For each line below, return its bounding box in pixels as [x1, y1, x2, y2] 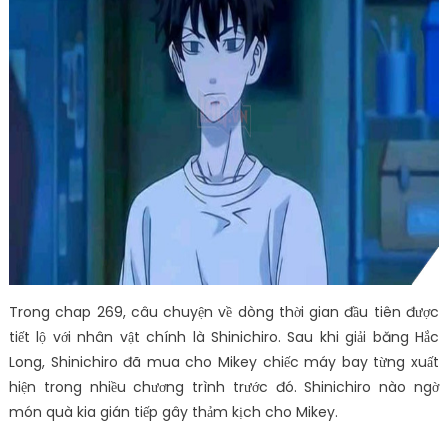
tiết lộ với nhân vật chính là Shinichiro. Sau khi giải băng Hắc [8, 327, 440, 347]
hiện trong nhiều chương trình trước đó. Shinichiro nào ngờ [8, 377, 440, 397]
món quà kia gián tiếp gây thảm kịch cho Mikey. [8, 402, 338, 422]
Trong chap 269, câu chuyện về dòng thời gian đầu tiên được [8, 302, 440, 322]
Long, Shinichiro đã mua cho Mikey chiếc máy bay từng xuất [8, 352, 440, 372]
